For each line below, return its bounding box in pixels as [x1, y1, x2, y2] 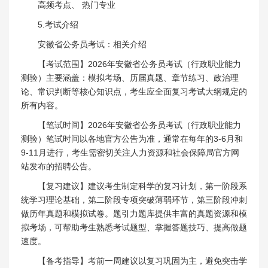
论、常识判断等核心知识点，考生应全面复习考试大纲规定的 [21, 86, 247, 96]
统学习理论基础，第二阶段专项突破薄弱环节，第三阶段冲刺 [21, 194, 247, 205]
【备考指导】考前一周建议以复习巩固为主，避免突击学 [38, 255, 247, 266]
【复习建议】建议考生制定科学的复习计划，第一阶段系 [38, 181, 247, 191]
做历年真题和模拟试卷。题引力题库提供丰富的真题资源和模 [21, 208, 247, 218]
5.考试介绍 [38, 19, 78, 29]
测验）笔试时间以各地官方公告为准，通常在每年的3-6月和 [21, 133, 243, 144]
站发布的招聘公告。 [21, 161, 96, 171]
